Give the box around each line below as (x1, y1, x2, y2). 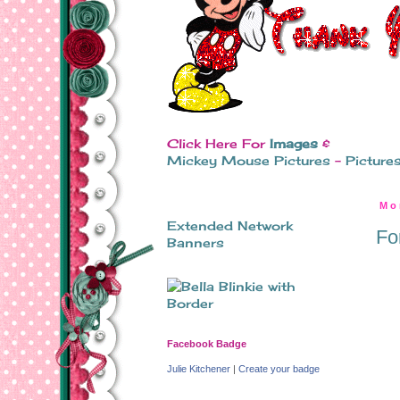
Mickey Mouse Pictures (167, 153, 330, 168)
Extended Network (167, 218, 293, 233)
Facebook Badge (167, 338, 246, 349)
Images (270, 136, 318, 151)
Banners (167, 235, 224, 250)
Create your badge (238, 363, 320, 374)
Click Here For (167, 136, 270, 151)
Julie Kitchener (167, 363, 230, 374)
